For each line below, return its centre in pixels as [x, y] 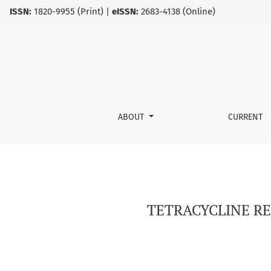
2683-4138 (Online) [177, 11]
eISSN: [125, 11]
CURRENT [246, 117]
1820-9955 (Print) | [72, 11]
